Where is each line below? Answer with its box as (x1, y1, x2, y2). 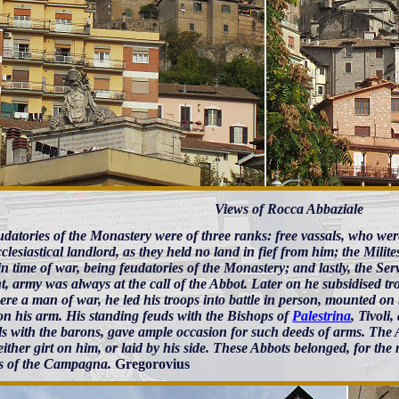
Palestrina (292, 308, 352, 324)
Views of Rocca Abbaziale (214, 201, 363, 217)
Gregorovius (115, 356, 191, 372)
